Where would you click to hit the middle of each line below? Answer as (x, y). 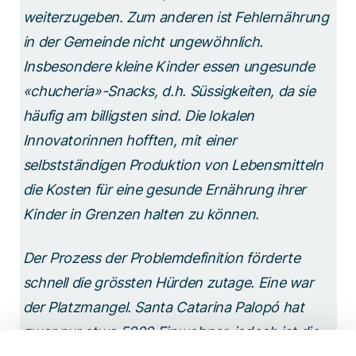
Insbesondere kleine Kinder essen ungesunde (168, 66)
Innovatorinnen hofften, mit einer (130, 140)
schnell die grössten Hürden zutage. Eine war (168, 282)
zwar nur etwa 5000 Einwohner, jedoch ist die (170, 331)
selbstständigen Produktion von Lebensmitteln (173, 164)
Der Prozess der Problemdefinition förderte (161, 257)
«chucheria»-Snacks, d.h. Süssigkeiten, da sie (169, 91)
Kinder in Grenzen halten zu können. (143, 214)
